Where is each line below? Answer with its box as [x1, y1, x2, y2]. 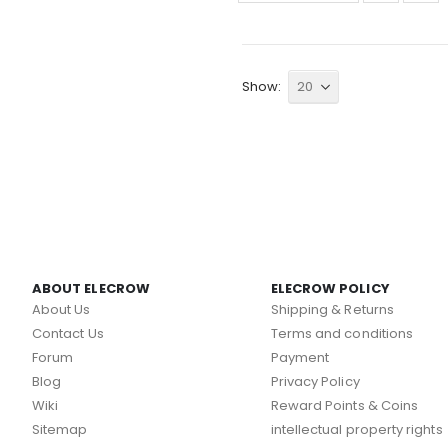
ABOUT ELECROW [32, 278, 150, 298]
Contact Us [32, 324, 104, 344]
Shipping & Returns [270, 300, 394, 320]
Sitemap [32, 420, 88, 440]
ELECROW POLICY [270, 278, 390, 298]
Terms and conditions [270, 324, 414, 344]
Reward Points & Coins [270, 396, 419, 416]
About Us [32, 300, 91, 320]
